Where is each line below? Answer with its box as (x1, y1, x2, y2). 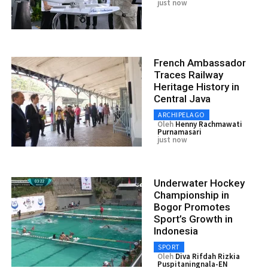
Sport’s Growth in (154, 212, 233, 225)
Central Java (154, 92, 211, 105)
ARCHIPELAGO (158, 109, 205, 119)
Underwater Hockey (154, 176, 245, 189)
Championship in (154, 188, 229, 201)
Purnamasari (157, 126, 202, 137)
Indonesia (154, 224, 198, 237)
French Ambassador (154, 56, 246, 69)
